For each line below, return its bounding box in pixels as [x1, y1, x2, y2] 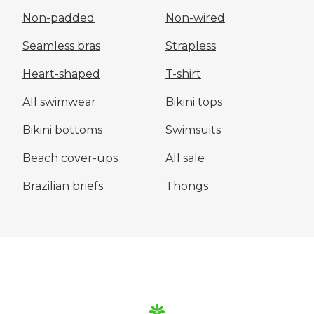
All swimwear [22, 95, 96, 109]
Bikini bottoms [22, 123, 102, 137]
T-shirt [165, 67, 201, 81]
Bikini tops [165, 95, 222, 109]
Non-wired [165, 11, 225, 25]
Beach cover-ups [22, 151, 118, 165]
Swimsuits [165, 123, 221, 137]
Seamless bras [22, 39, 100, 53]
